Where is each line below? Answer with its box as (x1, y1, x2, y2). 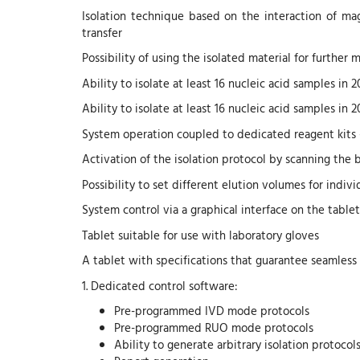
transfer (82, 22, 122, 42)
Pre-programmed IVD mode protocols (114, 301, 309, 321)
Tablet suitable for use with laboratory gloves (82, 225, 319, 244)
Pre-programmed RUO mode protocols (114, 318, 313, 337)
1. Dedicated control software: (82, 276, 238, 295)
